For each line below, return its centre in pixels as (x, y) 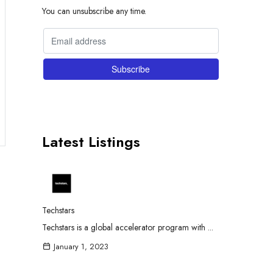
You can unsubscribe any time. (94, 11)
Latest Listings (91, 141)
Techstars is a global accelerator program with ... (127, 227)
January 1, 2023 (81, 246)
